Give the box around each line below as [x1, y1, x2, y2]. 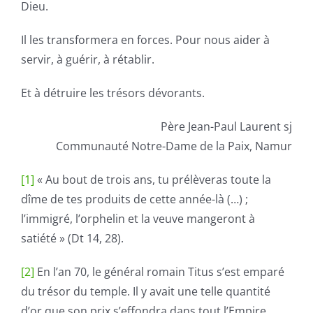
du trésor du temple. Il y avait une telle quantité [20, 283, 270, 299]
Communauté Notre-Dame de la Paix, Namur [56, 138, 293, 154]
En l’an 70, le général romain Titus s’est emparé [34, 263, 284, 279]
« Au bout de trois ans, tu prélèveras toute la [34, 171, 271, 187]
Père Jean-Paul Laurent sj [161, 118, 293, 134]
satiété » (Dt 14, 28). [20, 230, 124, 246]
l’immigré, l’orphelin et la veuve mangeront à [20, 210, 255, 226]
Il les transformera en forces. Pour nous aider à [20, 31, 270, 48]
